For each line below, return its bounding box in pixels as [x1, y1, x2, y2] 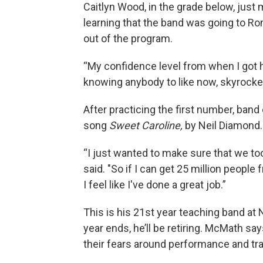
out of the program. [83, 32, 175, 45]
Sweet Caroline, [109, 119, 183, 132]
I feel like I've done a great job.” [83, 178, 226, 191]
